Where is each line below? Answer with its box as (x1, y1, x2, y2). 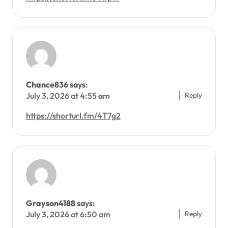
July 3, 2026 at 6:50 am (25, 209, 110, 219)
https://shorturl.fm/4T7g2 (25, 110, 121, 121)
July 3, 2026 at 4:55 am (25, 91, 110, 101)
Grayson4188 (25, 197, 75, 208)
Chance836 (25, 79, 68, 90)
